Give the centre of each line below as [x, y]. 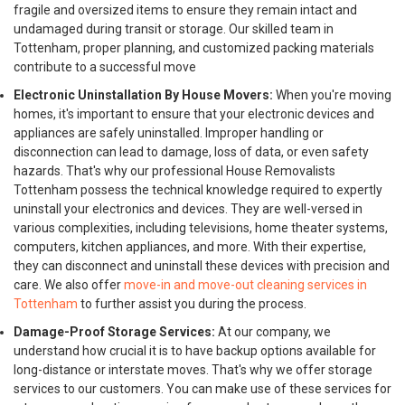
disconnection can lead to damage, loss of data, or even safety [191, 152]
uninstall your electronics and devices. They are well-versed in [188, 209]
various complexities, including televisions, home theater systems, [201, 228]
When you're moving [332, 95]
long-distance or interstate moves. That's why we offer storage [193, 370]
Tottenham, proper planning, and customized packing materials [194, 48]
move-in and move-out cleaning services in [245, 285]
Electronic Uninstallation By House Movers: [143, 95]
